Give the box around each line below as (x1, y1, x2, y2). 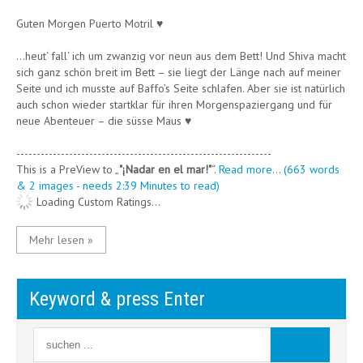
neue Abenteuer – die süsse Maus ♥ (16, 113, 191, 128)
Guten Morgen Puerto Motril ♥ (16, 16, 163, 31)
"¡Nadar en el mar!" (119, 162, 211, 177)
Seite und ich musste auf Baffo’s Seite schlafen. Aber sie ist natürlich (16, 81, 345, 96)
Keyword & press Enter (29, 288, 205, 310)
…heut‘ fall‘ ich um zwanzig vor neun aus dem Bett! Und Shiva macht (16, 49, 346, 63)
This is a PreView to (16, 162, 115, 177)
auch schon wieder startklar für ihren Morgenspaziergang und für (16, 97, 332, 112)
